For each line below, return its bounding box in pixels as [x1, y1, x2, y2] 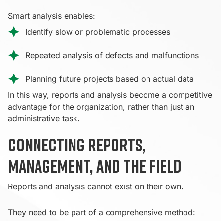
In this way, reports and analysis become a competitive [8, 89, 212, 100]
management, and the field [8, 155, 182, 177]
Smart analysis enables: [8, 10, 95, 21]
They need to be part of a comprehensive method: [8, 207, 195, 217]
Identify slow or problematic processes [25, 26, 170, 37]
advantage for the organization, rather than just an [8, 101, 194, 111]
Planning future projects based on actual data [25, 74, 194, 84]
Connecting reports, [8, 134, 146, 155]
